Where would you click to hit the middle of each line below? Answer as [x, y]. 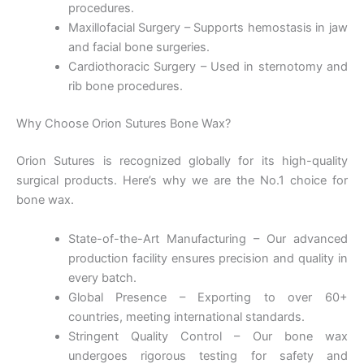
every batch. [102, 277]
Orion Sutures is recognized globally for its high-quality [182, 161]
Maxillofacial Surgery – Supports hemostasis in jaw [208, 28]
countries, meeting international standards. [186, 316]
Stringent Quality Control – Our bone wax [208, 336]
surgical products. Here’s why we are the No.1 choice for [182, 181]
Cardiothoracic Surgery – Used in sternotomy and [208, 67]
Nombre [94, 221]
